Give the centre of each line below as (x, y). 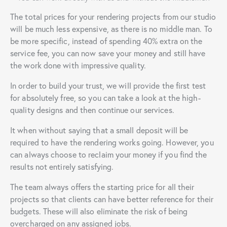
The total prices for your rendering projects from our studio (113, 17)
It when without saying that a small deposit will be (99, 130)
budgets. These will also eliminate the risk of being (99, 211)
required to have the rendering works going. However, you (112, 142)
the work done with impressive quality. (78, 65)
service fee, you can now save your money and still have (108, 53)
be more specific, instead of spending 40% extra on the (106, 41)
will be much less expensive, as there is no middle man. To (111, 29)
